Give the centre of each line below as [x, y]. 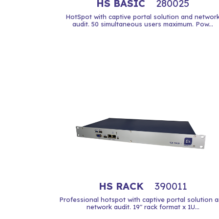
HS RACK [122, 186]
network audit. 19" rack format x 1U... [143, 207]
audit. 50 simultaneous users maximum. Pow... [143, 24]
